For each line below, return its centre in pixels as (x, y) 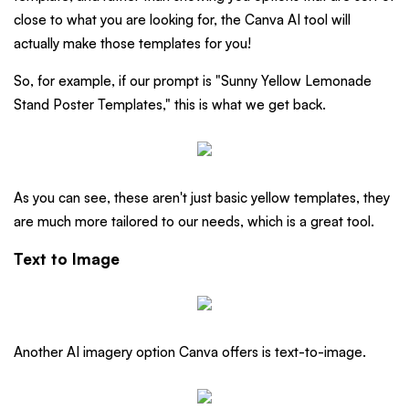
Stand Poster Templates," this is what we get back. (170, 104)
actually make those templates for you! (132, 43)
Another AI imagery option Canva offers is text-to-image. (190, 351)
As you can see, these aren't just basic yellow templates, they (202, 197)
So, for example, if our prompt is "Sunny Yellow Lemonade (193, 80)
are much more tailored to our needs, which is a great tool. (194, 221)
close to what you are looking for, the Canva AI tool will (182, 19)
